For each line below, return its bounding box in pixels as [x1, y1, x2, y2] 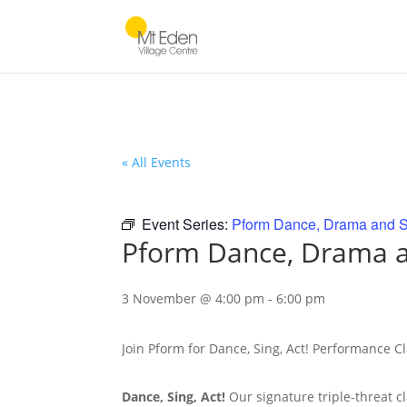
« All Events [122, 154, 192, 171]
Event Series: [142, 213, 233, 234]
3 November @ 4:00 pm [122, 290, 265, 307]
